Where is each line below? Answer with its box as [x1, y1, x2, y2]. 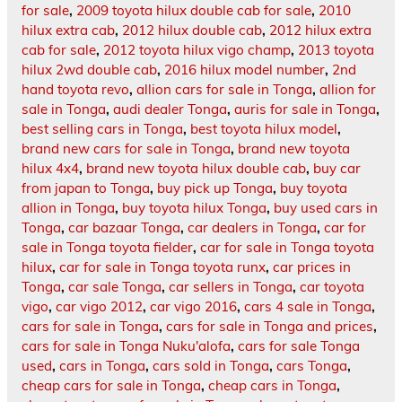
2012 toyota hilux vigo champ [103, 41, 291, 59]
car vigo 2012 [56, 298, 143, 316]
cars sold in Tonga [153, 357, 269, 375]
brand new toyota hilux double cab [86, 160, 306, 178]
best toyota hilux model [190, 120, 337, 138]
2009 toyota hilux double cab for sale [76, 2, 311, 20]
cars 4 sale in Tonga [244, 298, 371, 316]
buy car [313, 160, 361, 178]
